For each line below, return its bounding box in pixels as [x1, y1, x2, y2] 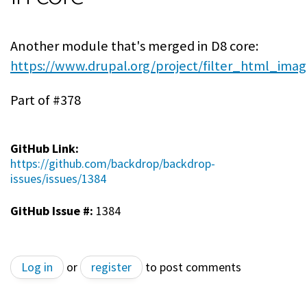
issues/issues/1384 [10, 170, 106, 186]
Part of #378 [10, 90, 81, 109]
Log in [21, 258, 53, 275]
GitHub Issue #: [10, 202, 96, 219]
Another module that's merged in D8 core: [10, 37, 258, 56]
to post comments [143, 258, 241, 275]
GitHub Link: [10, 140, 82, 156]
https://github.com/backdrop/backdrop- [10, 155, 215, 171]
